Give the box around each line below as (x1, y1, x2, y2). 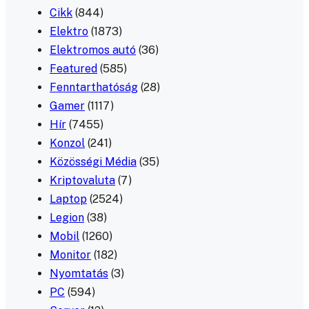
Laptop (50, 192, 87, 206)
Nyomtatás (50, 266, 108, 280)
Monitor (50, 248, 91, 261)
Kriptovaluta (50, 173, 115, 187)
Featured (50, 61, 97, 75)
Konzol (50, 136, 85, 150)
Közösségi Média (50, 154, 137, 168)
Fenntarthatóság (50, 80, 138, 94)
